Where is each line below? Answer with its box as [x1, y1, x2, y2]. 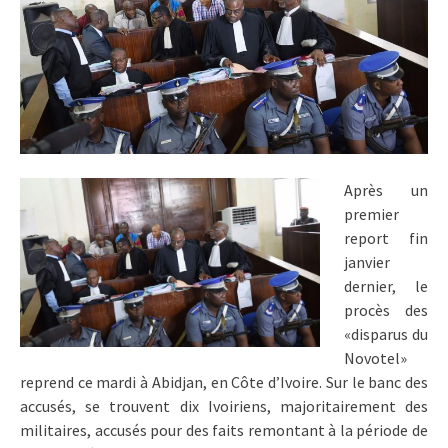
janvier [344, 252, 390, 273]
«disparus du [344, 324, 428, 345]
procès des [344, 300, 428, 321]
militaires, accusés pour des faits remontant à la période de [20, 420, 428, 441]
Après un [344, 180, 428, 201]
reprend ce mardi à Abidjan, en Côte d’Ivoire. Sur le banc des [20, 372, 428, 393]
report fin [344, 228, 428, 249]
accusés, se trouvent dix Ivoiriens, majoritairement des [20, 396, 428, 417]
